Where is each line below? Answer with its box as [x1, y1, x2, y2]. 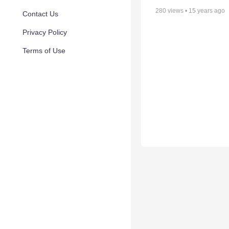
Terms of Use [22, 47, 65, 55]
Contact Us [22, 10, 58, 18]
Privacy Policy [22, 28, 67, 36]
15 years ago [189, 7, 225, 15]
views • [166, 7, 189, 15]
